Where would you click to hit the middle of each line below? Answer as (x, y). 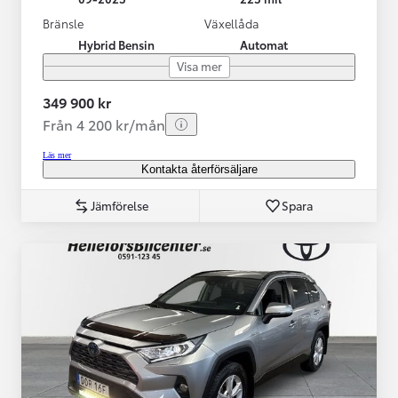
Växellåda (232, 23)
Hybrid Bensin (116, 44)
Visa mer (199, 65)
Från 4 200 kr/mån (104, 123)
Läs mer (57, 155)
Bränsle (63, 23)
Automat (264, 44)
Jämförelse (119, 205)
